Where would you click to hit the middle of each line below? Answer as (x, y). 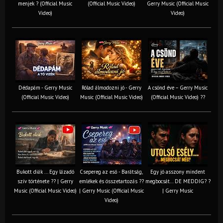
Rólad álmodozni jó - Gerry (111, 87)
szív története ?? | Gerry (45, 181)
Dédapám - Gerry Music (45, 87)
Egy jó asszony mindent (178, 171)
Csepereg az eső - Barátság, (111, 171)
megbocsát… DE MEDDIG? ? (178, 181)
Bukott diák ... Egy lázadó (45, 171)
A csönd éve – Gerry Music (178, 87)
